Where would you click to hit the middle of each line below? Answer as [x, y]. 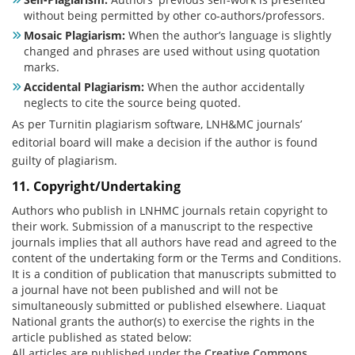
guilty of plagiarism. [65, 160]
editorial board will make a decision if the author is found [165, 142]
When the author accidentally [224, 86]
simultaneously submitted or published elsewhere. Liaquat [169, 306]
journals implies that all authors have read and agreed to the [174, 242]
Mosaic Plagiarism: [74, 35]
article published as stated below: [102, 338]
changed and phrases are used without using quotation [172, 51]
